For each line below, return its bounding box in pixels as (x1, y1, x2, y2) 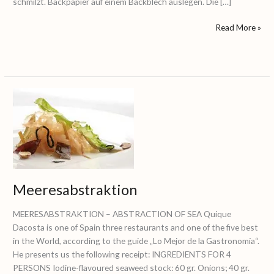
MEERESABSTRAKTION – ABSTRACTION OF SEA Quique (13, 209, 232, 220)
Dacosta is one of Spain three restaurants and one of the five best (13, 222, 259, 233)
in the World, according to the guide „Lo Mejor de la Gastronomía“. (13, 235, 260, 246)
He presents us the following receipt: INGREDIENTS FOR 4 (13, 249, 232, 260)
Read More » (215, 22, 261, 33)
